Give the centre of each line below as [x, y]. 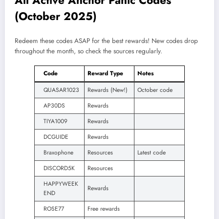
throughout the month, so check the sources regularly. [88, 51]
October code [155, 90]
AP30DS [54, 106]
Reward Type [105, 74]
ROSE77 [54, 209]
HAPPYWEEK [61, 184]
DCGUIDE [56, 137]
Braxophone [58, 153]
